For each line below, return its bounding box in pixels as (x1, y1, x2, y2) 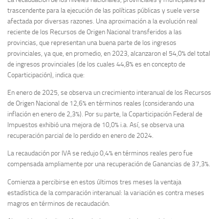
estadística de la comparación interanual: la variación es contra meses (7, 188, 204, 197)
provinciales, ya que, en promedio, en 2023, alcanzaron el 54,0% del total (7, 49, 210, 58)
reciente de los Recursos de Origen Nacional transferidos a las (7, 28, 182, 37)
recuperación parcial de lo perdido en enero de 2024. (7, 131, 153, 140)
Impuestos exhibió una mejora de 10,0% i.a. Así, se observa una (7, 121, 184, 130)
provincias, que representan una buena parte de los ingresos (7, 39, 176, 47)
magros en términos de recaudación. (7, 199, 110, 208)
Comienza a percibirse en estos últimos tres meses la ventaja (7, 177, 181, 186)
